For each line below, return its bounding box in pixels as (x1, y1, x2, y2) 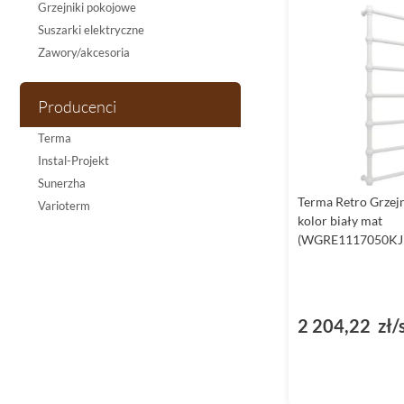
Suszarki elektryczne (38, 23, 144, 37)
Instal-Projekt (38, 153, 109, 168)
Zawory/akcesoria (38, 45, 130, 60)
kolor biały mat (298, 213, 382, 229)
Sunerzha (38, 176, 86, 190)
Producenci (38, 96, 116, 116)
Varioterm (38, 198, 90, 213)
